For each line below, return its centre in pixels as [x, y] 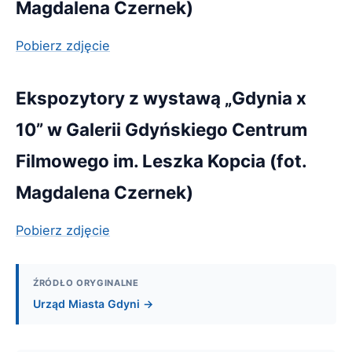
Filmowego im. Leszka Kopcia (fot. [161, 160]
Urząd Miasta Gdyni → [93, 303]
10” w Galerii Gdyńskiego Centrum [161, 129]
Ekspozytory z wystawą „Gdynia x [161, 97]
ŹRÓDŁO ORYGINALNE [86, 282]
